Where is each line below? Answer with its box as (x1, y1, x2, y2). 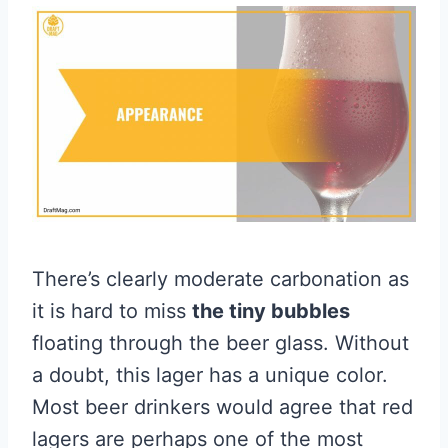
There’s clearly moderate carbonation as (32, 267, 409, 292)
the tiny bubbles (192, 299, 350, 324)
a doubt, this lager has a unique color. (32, 363, 388, 388)
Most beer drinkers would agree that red (32, 395, 413, 420)
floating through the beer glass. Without (32, 331, 409, 356)
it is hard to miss (32, 299, 192, 324)
